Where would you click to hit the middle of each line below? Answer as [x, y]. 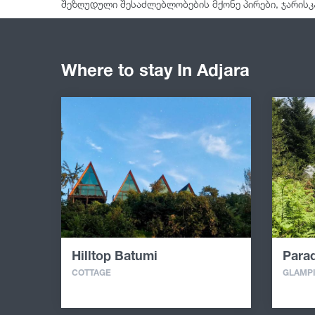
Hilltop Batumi [115, 256]
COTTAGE [91, 273]
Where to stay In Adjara [155, 70]
